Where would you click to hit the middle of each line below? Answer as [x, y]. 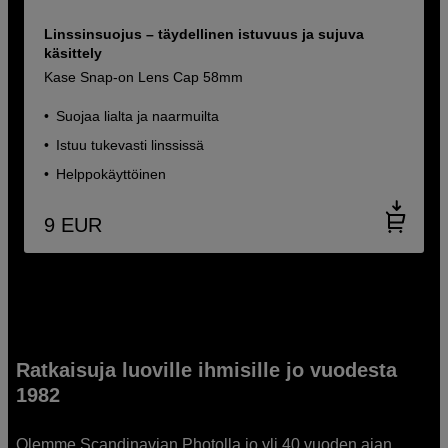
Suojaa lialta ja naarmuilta [138, 115]
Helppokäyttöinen [111, 173]
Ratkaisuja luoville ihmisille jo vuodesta [207, 369]
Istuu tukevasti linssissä [130, 144]
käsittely [73, 52]
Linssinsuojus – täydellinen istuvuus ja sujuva [204, 33]
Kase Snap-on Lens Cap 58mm [144, 76]
